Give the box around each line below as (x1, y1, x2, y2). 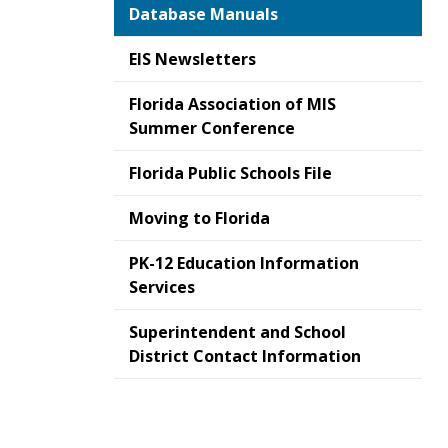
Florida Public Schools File (129, 162, 332, 184)
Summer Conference (129, 117, 295, 139)
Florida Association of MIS (129, 93, 336, 115)
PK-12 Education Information (129, 252, 359, 274)
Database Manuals (129, 3, 278, 25)
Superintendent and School (129, 321, 346, 343)
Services (129, 276, 195, 298)
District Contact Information (129, 345, 361, 367)
